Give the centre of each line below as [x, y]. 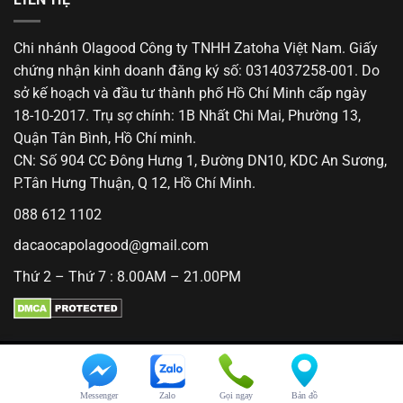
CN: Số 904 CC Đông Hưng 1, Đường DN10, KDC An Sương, [200, 161]
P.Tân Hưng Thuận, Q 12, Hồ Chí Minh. [134, 184]
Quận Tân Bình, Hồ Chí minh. [105, 139]
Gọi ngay [236, 395]
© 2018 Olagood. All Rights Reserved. [201, 374]
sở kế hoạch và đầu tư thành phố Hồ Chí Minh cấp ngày [190, 94]
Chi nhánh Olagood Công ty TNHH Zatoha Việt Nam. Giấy [196, 49]
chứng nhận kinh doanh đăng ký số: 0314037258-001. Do [197, 71]
